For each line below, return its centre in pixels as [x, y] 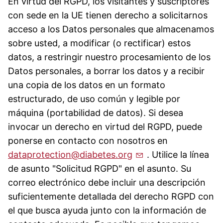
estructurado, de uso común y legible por [94, 99]
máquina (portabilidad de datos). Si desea [96, 112]
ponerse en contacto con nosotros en [88, 140]
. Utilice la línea [177, 154]
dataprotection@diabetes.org [70, 154]
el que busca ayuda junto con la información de [107, 210]
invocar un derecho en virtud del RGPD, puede [105, 126]
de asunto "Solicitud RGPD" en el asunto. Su [100, 168]
